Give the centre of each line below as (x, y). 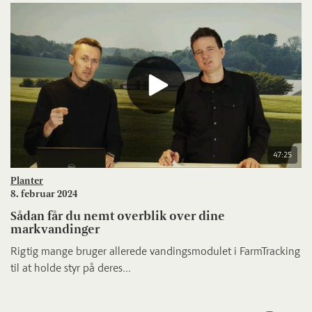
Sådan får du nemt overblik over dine (118, 216)
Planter (27, 181)
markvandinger (55, 229)
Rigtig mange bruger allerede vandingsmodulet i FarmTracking (155, 251)
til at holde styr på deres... (71, 268)
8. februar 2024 (44, 194)
